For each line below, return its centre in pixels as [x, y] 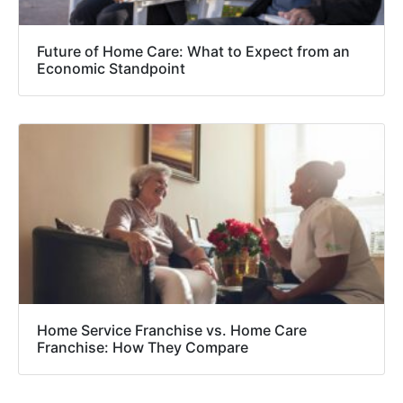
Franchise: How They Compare [143, 347]
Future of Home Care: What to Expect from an [193, 51]
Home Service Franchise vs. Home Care [172, 330]
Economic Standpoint [111, 68]
